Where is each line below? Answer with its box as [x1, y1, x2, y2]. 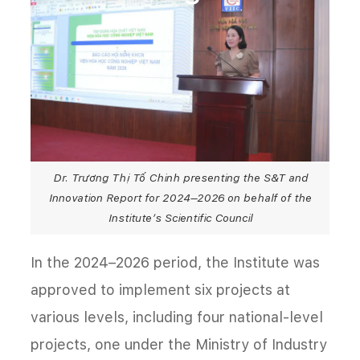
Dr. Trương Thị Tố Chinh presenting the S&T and [52, 171, 308, 185]
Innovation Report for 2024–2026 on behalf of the [48, 191, 312, 205]
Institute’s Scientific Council [108, 211, 252, 225]
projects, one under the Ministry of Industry [31, 336, 327, 354]
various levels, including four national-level [31, 309, 323, 326]
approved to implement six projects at [31, 281, 290, 299]
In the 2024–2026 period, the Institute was [31, 254, 320, 272]
